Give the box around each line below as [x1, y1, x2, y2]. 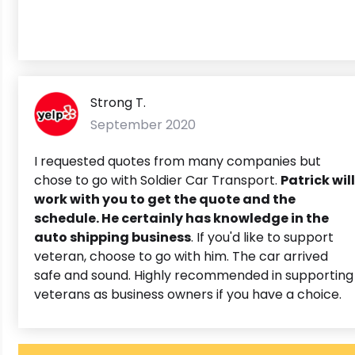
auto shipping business [34, 227, 191, 246]
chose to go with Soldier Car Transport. [34, 170, 281, 189]
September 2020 [90, 115, 196, 134]
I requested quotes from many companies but [34, 151, 321, 170]
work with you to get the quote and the [34, 189, 296, 208]
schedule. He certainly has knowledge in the [34, 208, 329, 227]
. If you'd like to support [191, 227, 334, 246]
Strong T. [90, 93, 146, 112]
